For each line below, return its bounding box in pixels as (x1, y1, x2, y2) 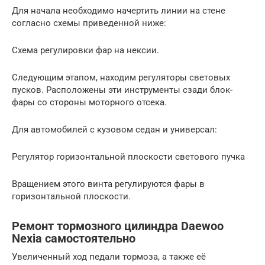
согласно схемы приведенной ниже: (12, 17, 166, 28)
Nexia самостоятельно (12, 231, 135, 245)
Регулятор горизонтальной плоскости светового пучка (12, 151, 245, 162)
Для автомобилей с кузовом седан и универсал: (12, 124, 217, 135)
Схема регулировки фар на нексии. (12, 44, 159, 56)
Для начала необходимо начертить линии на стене (12, 5, 225, 16)
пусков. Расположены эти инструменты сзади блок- (12, 84, 232, 95)
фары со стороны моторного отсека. (12, 96, 167, 108)
